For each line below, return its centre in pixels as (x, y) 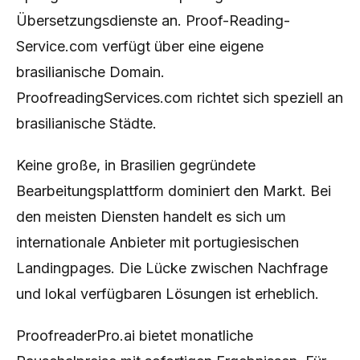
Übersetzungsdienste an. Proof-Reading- (153, 20)
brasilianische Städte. (86, 123)
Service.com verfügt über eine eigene (140, 46)
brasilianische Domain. (90, 72)
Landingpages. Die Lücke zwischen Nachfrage (172, 268)
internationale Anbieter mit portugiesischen (157, 242)
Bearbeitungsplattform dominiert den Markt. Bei (174, 191)
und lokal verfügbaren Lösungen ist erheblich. (168, 294)
